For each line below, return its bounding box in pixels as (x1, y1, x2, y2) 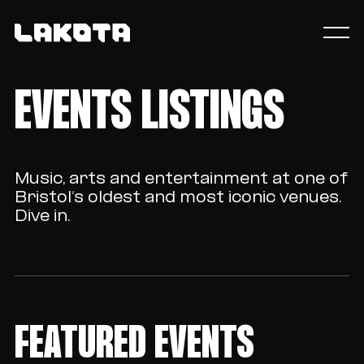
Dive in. (14, 209, 71, 225)
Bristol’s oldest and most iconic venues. (14, 190, 341, 206)
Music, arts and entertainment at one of (14, 171, 347, 188)
